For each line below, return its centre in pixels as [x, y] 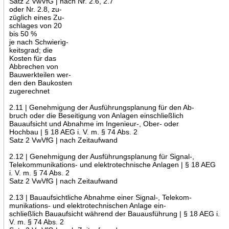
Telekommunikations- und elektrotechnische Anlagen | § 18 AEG [112, 164]
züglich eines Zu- [37, 17]
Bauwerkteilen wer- [40, 74]
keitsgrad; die [31, 50]
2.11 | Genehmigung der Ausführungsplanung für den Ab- [101, 107]
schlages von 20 [35, 25]
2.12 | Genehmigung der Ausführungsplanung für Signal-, [101, 156]
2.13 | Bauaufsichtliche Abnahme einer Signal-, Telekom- [100, 197]
